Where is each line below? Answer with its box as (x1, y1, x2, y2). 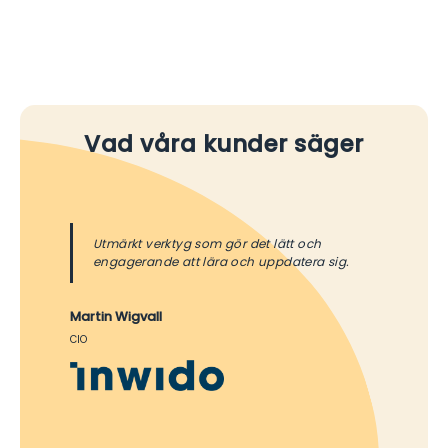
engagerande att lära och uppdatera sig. (93, 252, 350, 270)
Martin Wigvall (70, 307, 162, 325)
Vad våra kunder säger (84, 127, 364, 160)
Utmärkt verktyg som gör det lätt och (93, 234, 322, 252)
